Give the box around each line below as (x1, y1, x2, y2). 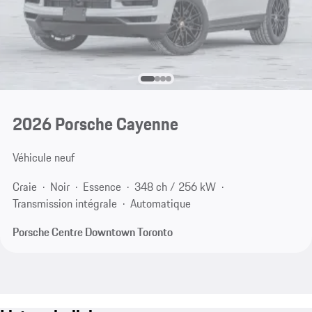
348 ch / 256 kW (134, 178, 216, 195)
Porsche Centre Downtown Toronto (12, 224, 173, 241)
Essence (82, 178, 121, 195)
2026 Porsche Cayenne (12, 111, 178, 138)
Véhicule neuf (12, 149, 75, 166)
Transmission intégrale (12, 194, 117, 212)
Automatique (130, 194, 191, 212)
